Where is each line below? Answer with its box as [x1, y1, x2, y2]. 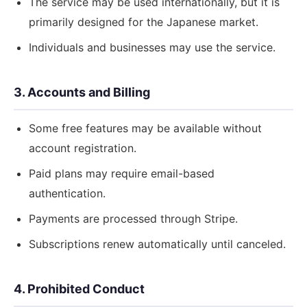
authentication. [29, 186, 106, 200]
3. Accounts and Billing [14, 85, 150, 99]
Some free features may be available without [29, 121, 262, 135]
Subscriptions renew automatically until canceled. [29, 237, 286, 251]
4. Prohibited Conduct [14, 282, 145, 296]
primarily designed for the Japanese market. [29, 15, 258, 29]
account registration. [29, 141, 136, 155]
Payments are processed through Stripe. [29, 212, 238, 225]
